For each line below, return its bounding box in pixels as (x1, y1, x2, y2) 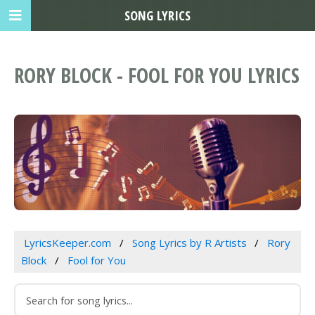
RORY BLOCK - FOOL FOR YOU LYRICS (14, 61, 300, 89)
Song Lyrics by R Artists (131, 236, 247, 250)
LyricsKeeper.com (23, 236, 111, 250)
